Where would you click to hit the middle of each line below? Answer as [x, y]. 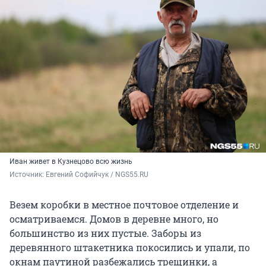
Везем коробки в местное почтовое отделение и [124, 204]
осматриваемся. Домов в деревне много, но [114, 218]
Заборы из [176, 233]
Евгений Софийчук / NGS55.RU [97, 174]
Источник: [28, 174]
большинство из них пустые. [79, 233]
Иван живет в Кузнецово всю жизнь [71, 161]
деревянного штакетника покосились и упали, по [130, 247]
